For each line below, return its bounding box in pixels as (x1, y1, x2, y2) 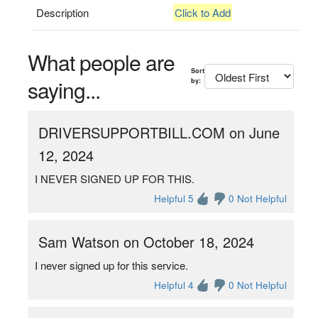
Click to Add (175, 5, 231, 20)
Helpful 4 (154, 278, 194, 292)
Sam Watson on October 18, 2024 (38, 231, 254, 252)
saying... (27, 75, 100, 105)
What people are (27, 47, 175, 77)
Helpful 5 (154, 192, 194, 205)
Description (36, 5, 89, 20)
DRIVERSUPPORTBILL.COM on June (38, 122, 280, 143)
